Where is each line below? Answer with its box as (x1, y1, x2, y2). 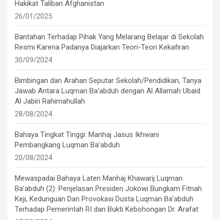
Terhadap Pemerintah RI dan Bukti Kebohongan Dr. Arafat (15, 204, 198, 214)
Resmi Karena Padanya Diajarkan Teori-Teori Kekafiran (15, 42, 189, 52)
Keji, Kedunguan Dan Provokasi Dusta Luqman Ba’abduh (15, 194, 193, 203)
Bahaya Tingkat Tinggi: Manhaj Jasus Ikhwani (15, 130, 159, 139)
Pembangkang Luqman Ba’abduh (15, 140, 120, 149)
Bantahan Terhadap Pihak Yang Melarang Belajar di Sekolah (15, 32, 204, 41)
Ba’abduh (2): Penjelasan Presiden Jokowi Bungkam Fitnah (15, 184, 202, 193)
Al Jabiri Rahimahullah (15, 96, 85, 106)
